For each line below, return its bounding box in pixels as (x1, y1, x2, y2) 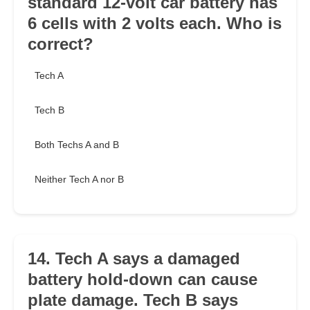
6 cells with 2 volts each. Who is (28, 14, 282, 33)
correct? (28, 35, 93, 54)
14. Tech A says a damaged (28, 249, 240, 268)
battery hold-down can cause (28, 270, 257, 289)
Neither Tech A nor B (35, 174, 124, 185)
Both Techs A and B (35, 139, 119, 151)
